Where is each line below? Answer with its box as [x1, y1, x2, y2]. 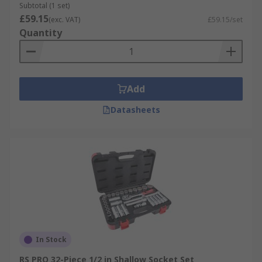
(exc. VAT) [49, 15, 80, 25]
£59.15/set [208, 15, 243, 25]
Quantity [19, 26, 62, 39]
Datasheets [110, 104, 160, 115]
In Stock [36, 235, 67, 244]
